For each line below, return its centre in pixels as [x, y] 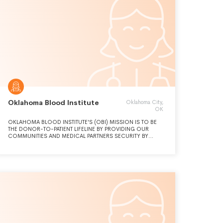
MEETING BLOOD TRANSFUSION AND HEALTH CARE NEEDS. [85, 143]
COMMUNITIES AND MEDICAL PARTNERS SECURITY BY [78, 136]
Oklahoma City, [145, 102]
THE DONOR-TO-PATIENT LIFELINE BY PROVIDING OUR [78, 129]
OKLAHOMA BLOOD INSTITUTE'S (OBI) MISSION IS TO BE [82, 122]
